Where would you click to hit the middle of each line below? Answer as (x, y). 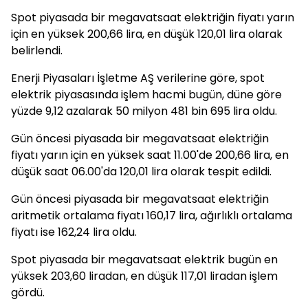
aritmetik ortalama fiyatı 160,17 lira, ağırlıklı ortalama (152, 216)
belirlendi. (37, 51)
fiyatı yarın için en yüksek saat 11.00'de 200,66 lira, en (150, 155)
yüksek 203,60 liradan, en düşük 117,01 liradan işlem (144, 276)
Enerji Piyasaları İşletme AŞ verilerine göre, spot (138, 78)
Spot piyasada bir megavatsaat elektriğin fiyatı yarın (153, 18)
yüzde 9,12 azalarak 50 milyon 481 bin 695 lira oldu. (144, 111)
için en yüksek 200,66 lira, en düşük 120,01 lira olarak (147, 34)
